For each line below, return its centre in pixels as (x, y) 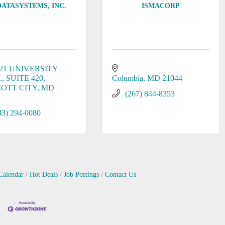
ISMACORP (161, 6)
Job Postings (81, 175)
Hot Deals (43, 175)
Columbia (127, 78)
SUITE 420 (25, 78)
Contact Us (120, 175)
